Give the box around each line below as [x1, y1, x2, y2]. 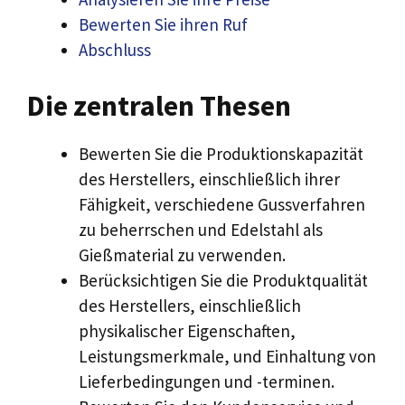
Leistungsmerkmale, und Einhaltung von [79, 344, 376, 367]
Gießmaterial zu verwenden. [79, 243, 286, 266]
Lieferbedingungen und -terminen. [79, 370, 334, 392]
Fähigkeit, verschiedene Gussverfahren [79, 193, 365, 215]
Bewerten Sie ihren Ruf [79, 14, 248, 35]
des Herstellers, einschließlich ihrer [79, 167, 340, 190]
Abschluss [79, 39, 151, 61]
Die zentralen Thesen [27, 87, 291, 124]
